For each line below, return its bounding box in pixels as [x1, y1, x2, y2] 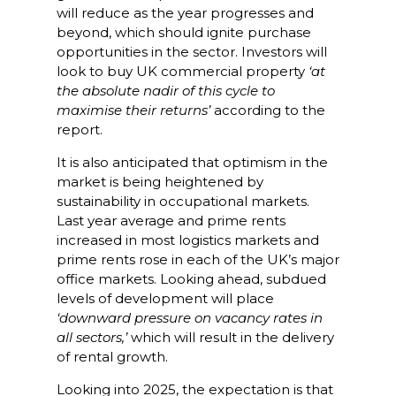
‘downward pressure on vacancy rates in [57, 309, 323, 326]
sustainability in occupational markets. [57, 193, 309, 209]
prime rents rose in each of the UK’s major [57, 251, 339, 268]
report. [57, 121, 110, 138]
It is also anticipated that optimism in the [57, 154, 328, 171]
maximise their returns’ [57, 102, 210, 118]
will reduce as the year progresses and [57, 4, 314, 21]
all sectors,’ [57, 329, 127, 346]
